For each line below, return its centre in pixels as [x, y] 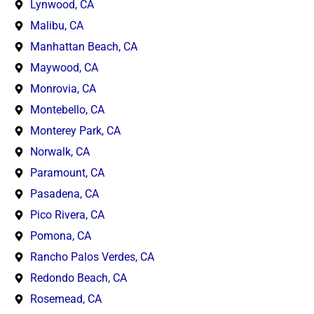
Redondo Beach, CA [78, 278]
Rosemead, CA [66, 299]
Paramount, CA [67, 172]
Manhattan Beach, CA [83, 46]
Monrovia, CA [63, 88]
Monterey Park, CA [75, 130]
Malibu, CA [56, 25]
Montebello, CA [67, 109]
